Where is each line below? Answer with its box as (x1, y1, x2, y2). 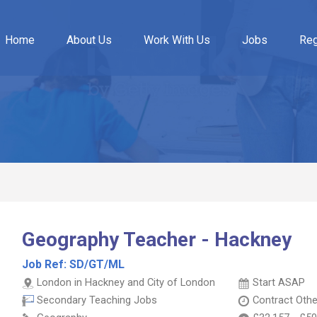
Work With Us (143, 33, 210, 47)
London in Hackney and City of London (37, 276, 215, 289)
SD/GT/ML (69, 258, 125, 271)
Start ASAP (253, 276, 305, 289)
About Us (66, 33, 112, 47)
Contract (253, 294, 296, 306)
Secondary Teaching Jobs (37, 294, 157, 306)
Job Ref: (22, 258, 69, 271)
